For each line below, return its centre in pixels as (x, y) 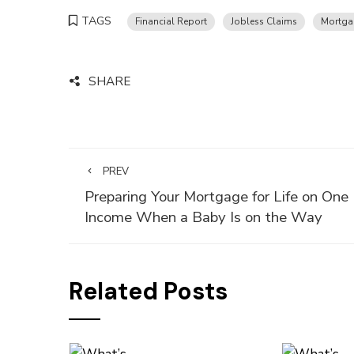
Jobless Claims (264, 21)
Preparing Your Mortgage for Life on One (217, 197)
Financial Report (171, 21)
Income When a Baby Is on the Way (203, 217)
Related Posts (148, 291)
